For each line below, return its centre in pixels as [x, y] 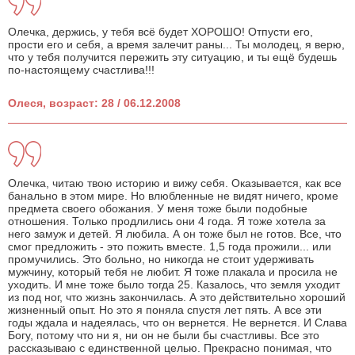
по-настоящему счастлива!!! [81, 70]
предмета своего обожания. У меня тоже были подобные [158, 209]
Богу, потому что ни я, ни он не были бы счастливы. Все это [164, 336]
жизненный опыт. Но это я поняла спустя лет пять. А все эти [165, 310]
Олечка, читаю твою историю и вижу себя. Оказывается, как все [175, 183]
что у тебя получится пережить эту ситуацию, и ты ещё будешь [172, 57]
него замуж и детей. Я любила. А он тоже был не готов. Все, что [175, 234]
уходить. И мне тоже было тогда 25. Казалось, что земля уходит [174, 285]
